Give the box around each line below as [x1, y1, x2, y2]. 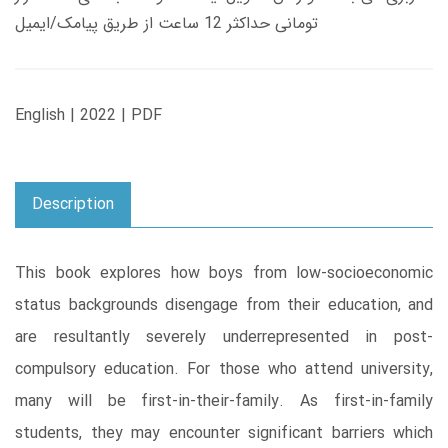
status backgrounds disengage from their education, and [15, 293, 433, 319]
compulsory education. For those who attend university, [15, 357, 433, 383]
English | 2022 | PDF [15, 103, 162, 129]
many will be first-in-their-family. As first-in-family [15, 389, 433, 415]
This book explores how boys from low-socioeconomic [15, 261, 433, 287]
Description [32, 192, 114, 218]
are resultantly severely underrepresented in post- [15, 325, 433, 351]
